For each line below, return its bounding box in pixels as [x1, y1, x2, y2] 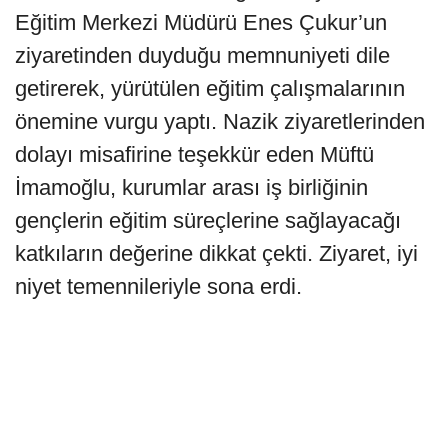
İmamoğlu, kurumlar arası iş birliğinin [15, 174, 368, 200]
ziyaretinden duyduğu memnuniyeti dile [15, 42, 390, 68]
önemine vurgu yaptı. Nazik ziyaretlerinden [15, 108, 425, 134]
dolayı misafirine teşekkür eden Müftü [15, 141, 374, 167]
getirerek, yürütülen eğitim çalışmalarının [15, 75, 405, 101]
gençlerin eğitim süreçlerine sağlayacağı [15, 207, 401, 233]
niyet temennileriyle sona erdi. [15, 273, 302, 299]
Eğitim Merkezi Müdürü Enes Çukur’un [15, 9, 387, 35]
